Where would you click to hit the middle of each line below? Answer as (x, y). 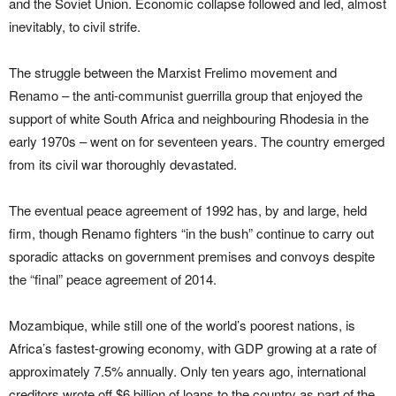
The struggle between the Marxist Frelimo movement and (173, 72)
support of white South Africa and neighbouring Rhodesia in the (189, 118)
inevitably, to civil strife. (75, 26)
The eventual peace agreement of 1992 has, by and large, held (188, 210)
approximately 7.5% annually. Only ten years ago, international (187, 371)
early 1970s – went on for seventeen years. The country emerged (197, 141)
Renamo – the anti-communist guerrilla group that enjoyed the (186, 95)
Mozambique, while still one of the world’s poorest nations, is (182, 325)
